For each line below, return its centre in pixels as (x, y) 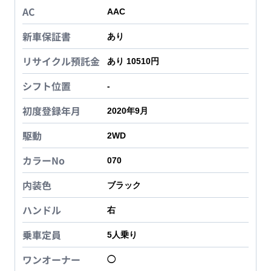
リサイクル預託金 (61, 61)
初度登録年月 (51, 111)
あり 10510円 (133, 61)
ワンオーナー (51, 260)
